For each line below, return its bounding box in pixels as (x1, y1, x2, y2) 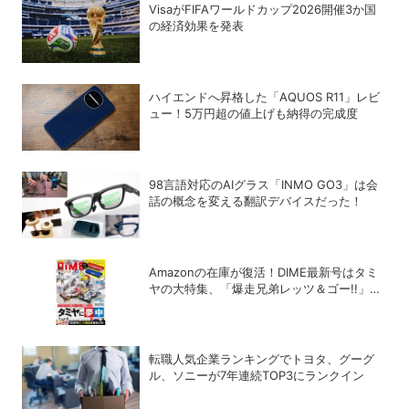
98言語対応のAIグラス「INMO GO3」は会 (149, 176, 379, 192)
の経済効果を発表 (149, 17, 245, 33)
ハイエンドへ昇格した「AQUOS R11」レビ (149, 89, 381, 104)
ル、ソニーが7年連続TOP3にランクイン (149, 368, 365, 383)
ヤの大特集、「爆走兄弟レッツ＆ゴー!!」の (149, 280, 383, 296)
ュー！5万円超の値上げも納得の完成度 (149, 105, 359, 121)
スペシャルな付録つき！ (149, 297, 280, 312)
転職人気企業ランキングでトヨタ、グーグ (149, 351, 375, 367)
